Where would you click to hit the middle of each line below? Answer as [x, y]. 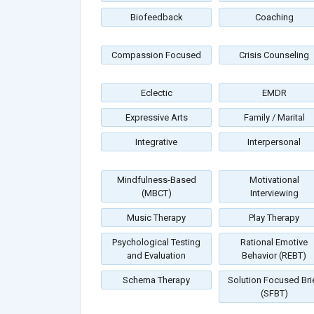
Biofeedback [156, 18]
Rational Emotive [274, 243]
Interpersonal [274, 142]
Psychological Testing [156, 243]
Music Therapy [156, 218]
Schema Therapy [156, 280]
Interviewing [274, 193]
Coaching [274, 18]
